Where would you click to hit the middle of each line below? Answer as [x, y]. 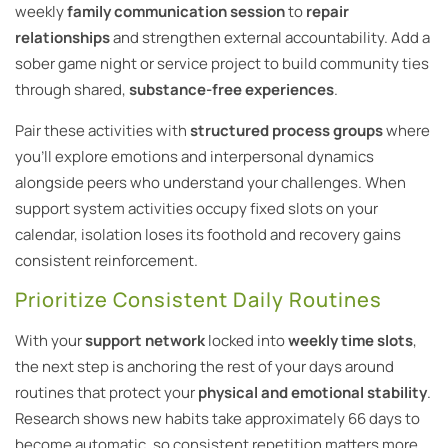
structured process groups [286, 130]
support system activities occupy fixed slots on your [196, 208]
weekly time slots [350, 341]
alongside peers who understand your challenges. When [210, 182]
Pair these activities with [102, 130]
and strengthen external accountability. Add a [270, 38]
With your [50, 341]
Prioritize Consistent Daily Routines [198, 300]
